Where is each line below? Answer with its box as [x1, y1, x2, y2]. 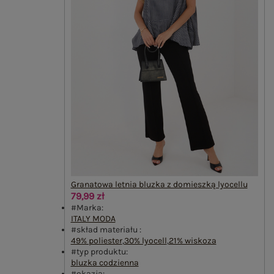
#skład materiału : [70, 224, 141, 235]
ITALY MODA [70, 213, 116, 224]
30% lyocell [124, 235, 167, 246]
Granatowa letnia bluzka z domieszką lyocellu [70, 179, 248, 190]
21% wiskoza [168, 235, 217, 246]
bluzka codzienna [70, 257, 139, 268]
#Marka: [70, 202, 103, 213]
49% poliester [70, 235, 122, 246]
